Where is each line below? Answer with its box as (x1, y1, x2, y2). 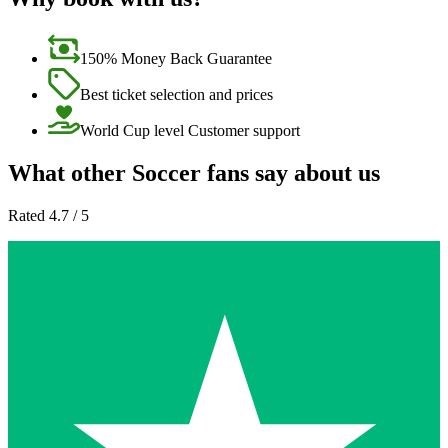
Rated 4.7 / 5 (8, 206, 89, 224)
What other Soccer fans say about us (8, 159, 380, 186)
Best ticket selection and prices (80, 85, 273, 103)
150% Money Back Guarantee (80, 49, 272, 67)
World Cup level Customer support (80, 121, 300, 139)
